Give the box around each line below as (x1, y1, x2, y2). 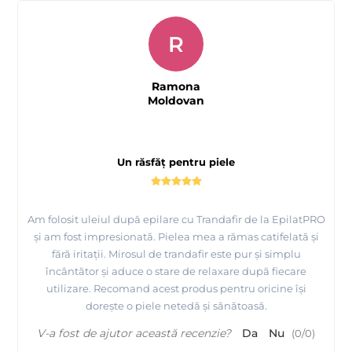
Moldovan (148, 93, 204, 108)
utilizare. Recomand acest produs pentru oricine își (46, 282, 306, 295)
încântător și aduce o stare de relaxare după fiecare (46, 265, 306, 278)
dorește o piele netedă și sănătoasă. (85, 299, 267, 313)
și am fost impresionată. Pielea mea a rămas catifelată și (33, 230, 319, 244)
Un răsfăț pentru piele (117, 156, 235, 169)
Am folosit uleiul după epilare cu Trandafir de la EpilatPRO (27, 213, 325, 226)
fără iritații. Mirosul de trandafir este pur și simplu (51, 247, 301, 261)
